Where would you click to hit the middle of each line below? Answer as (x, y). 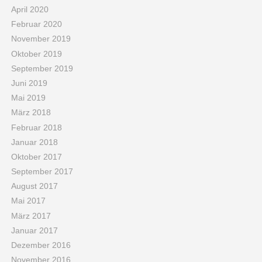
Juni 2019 (29, 83)
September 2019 (42, 68)
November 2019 (41, 39)
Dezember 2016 (41, 245)
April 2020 (30, 10)
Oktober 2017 (36, 156)
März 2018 (31, 113)
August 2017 (34, 186)
